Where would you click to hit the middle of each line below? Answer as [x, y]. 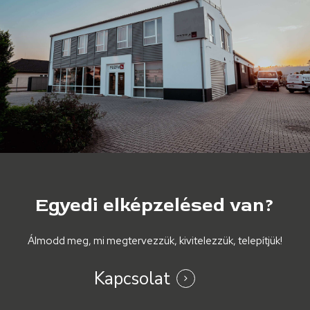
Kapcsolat [132, 279]
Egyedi [67, 206]
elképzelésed [164, 206]
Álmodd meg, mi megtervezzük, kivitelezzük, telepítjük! [155, 241]
